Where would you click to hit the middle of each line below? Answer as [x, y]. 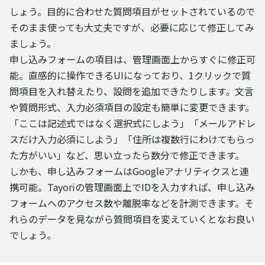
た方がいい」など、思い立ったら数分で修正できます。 [127, 155]
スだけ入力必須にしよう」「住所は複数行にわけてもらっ [132, 139]
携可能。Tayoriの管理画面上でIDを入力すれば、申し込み [132, 187]
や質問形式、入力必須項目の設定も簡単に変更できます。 [132, 107]
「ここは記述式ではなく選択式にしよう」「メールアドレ [132, 123]
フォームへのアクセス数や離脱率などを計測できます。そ [132, 203]
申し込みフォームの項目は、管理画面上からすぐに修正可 [132, 59]
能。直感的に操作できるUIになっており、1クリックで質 [130, 75]
